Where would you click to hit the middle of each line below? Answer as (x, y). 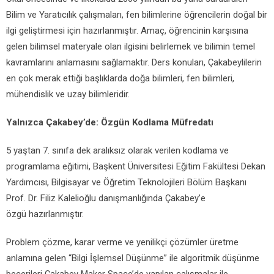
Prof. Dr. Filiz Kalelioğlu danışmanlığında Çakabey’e (106, 198)
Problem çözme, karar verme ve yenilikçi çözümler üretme (122, 242)
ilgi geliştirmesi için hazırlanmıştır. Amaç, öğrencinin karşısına (127, 31)
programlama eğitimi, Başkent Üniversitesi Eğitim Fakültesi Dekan (136, 166)
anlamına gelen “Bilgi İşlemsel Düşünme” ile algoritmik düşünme (133, 258)
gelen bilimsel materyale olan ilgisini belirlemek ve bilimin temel (131, 46)
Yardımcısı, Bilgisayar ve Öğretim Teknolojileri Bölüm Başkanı (126, 182)
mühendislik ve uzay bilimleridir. (68, 94)
